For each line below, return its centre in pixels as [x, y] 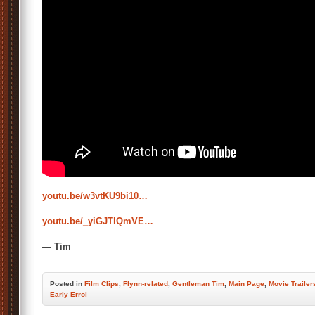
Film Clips [102, 284]
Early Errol [69, 294]
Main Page [246, 284]
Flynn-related [146, 284]
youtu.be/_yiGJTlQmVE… [98, 221]
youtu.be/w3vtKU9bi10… [95, 196]
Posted [63, 284]
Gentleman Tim [198, 284]
